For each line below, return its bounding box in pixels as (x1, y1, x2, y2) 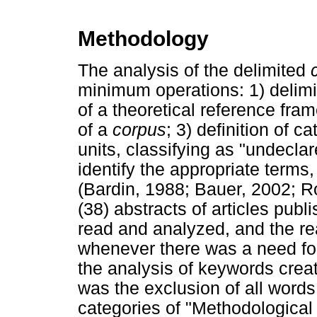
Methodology (78, 27, 209, 51)
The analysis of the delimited (78, 60, 311, 80)
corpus (113, 120, 166, 139)
